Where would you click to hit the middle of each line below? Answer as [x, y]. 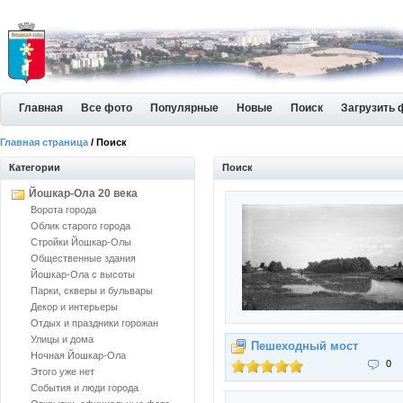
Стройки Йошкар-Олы [81, 242]
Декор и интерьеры [74, 307]
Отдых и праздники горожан [94, 323]
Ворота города [63, 210]
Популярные [184, 108]
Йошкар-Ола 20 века [83, 193]
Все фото [107, 108]
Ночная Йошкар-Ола [78, 355]
